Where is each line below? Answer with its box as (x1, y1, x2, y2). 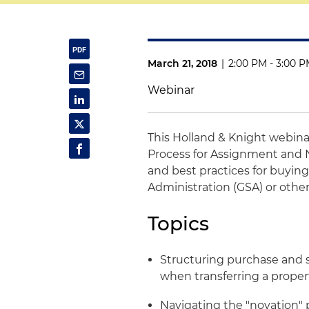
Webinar (148, 83, 195, 97)
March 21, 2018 (148, 57, 218, 70)
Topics (148, 212, 215, 235)
